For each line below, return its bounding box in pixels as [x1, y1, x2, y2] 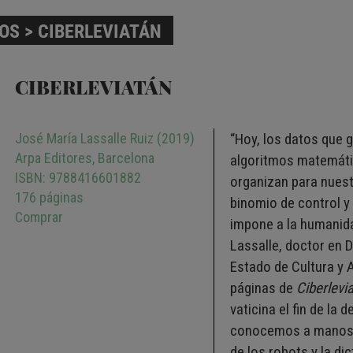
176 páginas [15, 189, 84, 206]
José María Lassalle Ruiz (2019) [15, 130, 195, 147]
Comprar [15, 209, 63, 225]
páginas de [230, 279, 296, 297]
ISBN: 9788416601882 [15, 169, 141, 186]
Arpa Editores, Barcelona [15, 150, 154, 166]
